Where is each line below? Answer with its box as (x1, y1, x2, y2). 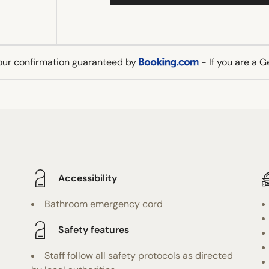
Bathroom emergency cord (44, 197, 163, 210)
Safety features (58, 223, 130, 237)
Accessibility (58, 172, 118, 185)
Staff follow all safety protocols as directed (44, 249, 234, 262)
